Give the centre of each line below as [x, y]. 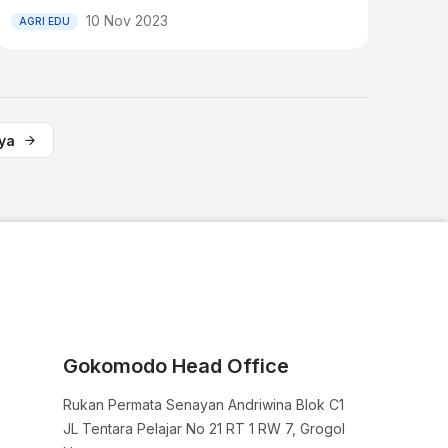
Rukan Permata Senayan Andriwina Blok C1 [204, 404]
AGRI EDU [44, 20]
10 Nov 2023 [126, 20]
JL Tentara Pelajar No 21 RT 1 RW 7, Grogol [204, 428]
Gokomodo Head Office [176, 366]
